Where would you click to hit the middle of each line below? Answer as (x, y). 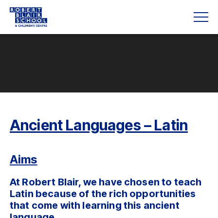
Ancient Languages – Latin (99, 125)
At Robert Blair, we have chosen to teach (106, 182)
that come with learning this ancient (95, 205)
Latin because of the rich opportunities (103, 194)
